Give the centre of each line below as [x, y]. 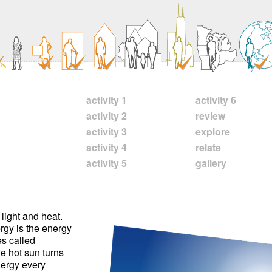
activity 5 [107, 163]
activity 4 [107, 147]
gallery [211, 163]
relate [208, 147]
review [210, 116]
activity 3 [107, 131]
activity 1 [107, 100]
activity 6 [216, 100]
